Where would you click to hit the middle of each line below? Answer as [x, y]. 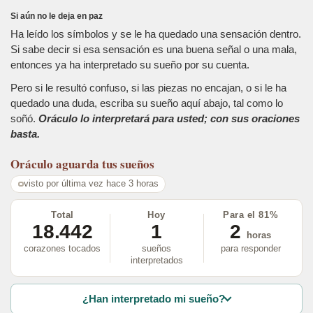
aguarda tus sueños [105, 164]
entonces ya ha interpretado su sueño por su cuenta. [130, 65]
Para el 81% [251, 215]
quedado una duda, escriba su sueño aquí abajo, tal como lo [147, 103]
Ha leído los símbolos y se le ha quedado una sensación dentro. [156, 34]
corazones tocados [63, 249]
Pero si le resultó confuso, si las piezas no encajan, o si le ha [148, 87]
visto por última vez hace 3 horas [91, 184]
